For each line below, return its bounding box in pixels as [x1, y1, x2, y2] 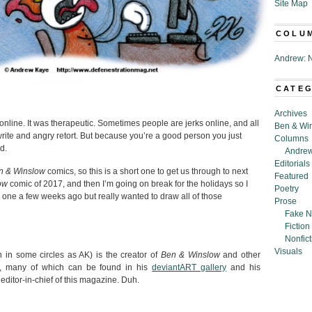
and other [219, 250, 260, 260]
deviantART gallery [152, 263, 227, 272]
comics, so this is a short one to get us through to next [45, 166, 248, 176]
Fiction [285, 221, 310, 231]
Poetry [274, 184, 299, 194]
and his [226, 263, 261, 272]
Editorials [274, 159, 310, 169]
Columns [274, 134, 309, 143]
